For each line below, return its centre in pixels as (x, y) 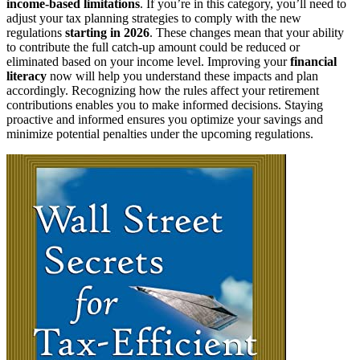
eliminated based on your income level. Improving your (148, 61)
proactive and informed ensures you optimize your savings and (165, 119)
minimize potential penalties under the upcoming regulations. (160, 133)
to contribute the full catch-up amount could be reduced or (153, 47)
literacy (27, 76)
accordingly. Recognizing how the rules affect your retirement (163, 90)
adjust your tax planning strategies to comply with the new (154, 18)
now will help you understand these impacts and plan (182, 76)
